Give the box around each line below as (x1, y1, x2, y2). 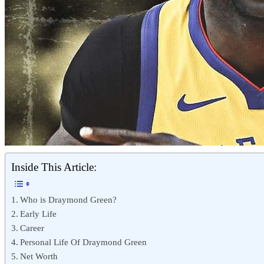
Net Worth (20, 251, 58, 261)
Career (20, 223, 45, 233)
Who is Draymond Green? (20, 194, 117, 204)
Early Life (20, 209, 57, 219)
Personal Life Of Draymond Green (20, 237, 147, 247)
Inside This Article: (11, 161, 97, 173)
